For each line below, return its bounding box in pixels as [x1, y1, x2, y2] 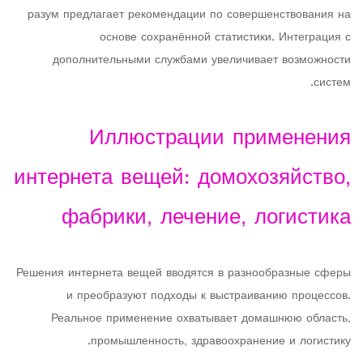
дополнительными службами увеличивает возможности [53, 49, 351, 71]
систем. [314, 72, 351, 94]
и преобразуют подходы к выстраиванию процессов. [66, 285, 351, 307]
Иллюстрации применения [89, 119, 351, 159]
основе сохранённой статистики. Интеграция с [100, 27, 351, 49]
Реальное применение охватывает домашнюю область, [51, 308, 351, 330]
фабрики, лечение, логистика [62, 199, 351, 238]
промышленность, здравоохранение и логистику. [91, 331, 351, 352]
